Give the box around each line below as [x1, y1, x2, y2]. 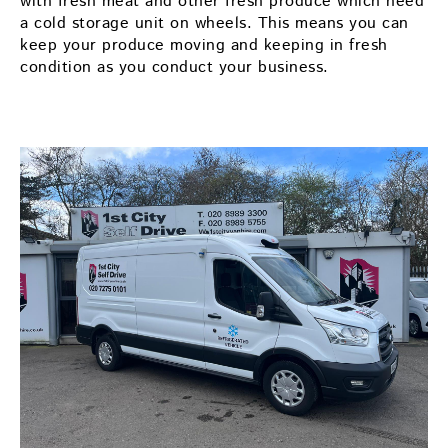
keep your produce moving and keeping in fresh [20, 33, 388, 57]
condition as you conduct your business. [20, 55, 329, 79]
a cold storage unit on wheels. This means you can [20, 11, 409, 35]
